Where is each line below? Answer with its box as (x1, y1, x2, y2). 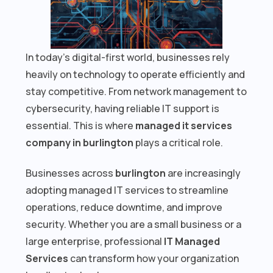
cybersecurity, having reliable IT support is (26, 101, 220, 115)
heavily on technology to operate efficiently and (26, 67, 246, 81)
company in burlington (26, 135, 134, 149)
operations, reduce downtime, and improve (26, 200, 223, 214)
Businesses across (26, 166, 116, 180)
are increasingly (166, 166, 241, 180)
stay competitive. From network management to (26, 84, 247, 98)
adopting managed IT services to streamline (26, 183, 229, 197)
